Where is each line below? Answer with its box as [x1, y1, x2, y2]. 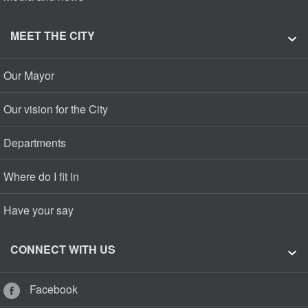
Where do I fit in [3, 168, 79, 185]
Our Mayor [3, 67, 54, 84]
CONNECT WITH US [10, 241, 115, 258]
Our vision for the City [3, 101, 108, 118]
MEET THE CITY [10, 27, 95, 44]
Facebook [27, 281, 78, 298]
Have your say [3, 202, 74, 219]
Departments [3, 135, 66, 151]
